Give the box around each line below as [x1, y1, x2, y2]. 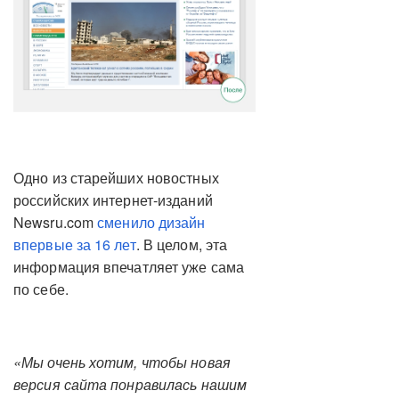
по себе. [13, 278, 69, 299]
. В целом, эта [135, 233, 228, 255]
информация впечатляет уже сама [13, 256, 244, 277]
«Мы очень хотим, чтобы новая [13, 351, 231, 372]
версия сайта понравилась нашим [13, 373, 247, 395]
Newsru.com [13, 211, 98, 232]
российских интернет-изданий [13, 189, 213, 210]
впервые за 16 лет [13, 233, 136, 255]
